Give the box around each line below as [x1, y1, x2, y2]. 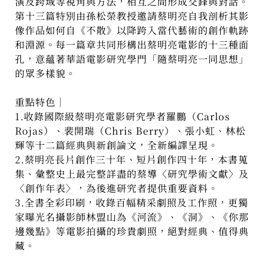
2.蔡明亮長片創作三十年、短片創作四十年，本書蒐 [15, 153, 249, 167]
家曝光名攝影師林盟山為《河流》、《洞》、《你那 [15, 210, 249, 224]
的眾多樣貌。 [15, 66, 77, 81]
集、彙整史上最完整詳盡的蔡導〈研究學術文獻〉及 [15, 167, 249, 181]
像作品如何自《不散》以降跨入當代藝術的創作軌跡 [15, 23, 249, 38]
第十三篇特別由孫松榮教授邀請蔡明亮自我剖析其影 [15, 9, 249, 23]
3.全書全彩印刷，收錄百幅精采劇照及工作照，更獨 [15, 196, 249, 210]
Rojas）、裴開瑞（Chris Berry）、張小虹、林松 [15, 124, 246, 138]
